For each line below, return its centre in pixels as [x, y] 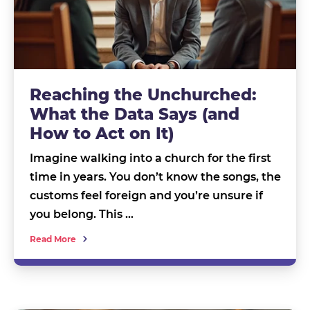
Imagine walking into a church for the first [150, 158]
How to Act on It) [101, 133]
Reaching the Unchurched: [143, 94]
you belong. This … [81, 214]
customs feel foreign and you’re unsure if [146, 195]
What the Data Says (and [134, 114]
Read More [53, 239]
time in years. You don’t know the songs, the [155, 176]
